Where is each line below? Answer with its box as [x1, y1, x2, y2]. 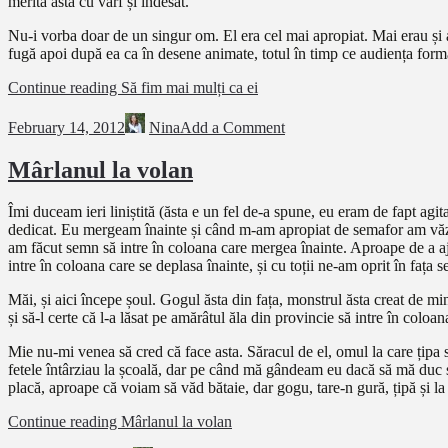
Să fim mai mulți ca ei [121, 78, 258, 96]
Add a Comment [180, 118, 285, 136]
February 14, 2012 [8, 118, 125, 136]
